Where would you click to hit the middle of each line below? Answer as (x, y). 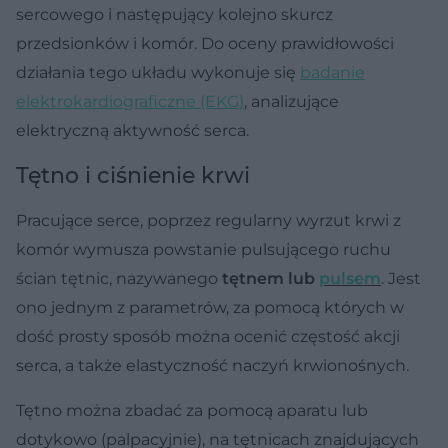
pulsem (350, 279)
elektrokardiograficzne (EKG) (130, 102)
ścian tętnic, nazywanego (119, 279)
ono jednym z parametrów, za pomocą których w (210, 308)
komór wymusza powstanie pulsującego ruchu (203, 250)
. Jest (401, 279)
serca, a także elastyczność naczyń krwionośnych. (212, 366)
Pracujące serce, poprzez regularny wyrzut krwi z (208, 221)
